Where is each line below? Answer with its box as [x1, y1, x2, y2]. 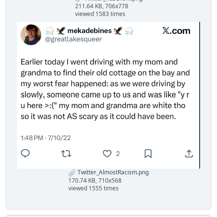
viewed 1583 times [75, 10, 125, 18]
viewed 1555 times [68, 184, 119, 192]
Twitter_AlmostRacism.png [76, 168, 149, 176]
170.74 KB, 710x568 [68, 176, 122, 185]
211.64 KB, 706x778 [75, 2, 128, 11]
